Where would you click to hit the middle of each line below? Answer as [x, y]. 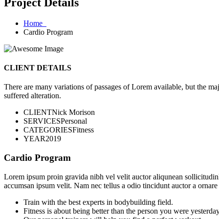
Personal [74, 121]
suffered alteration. [33, 96]
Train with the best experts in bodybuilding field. [98, 202]
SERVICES [42, 121]
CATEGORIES [48, 130]
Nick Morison [73, 112]
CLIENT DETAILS [38, 68]
